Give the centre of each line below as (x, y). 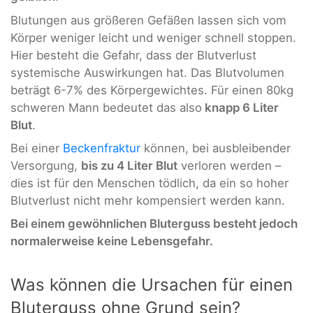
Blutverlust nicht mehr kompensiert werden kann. (148, 200)
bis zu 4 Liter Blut (129, 165)
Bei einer (37, 148)
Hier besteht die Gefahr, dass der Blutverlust (133, 55)
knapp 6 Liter (240, 107)
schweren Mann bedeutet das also (106, 107)
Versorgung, (46, 165)
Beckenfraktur (102, 148)
